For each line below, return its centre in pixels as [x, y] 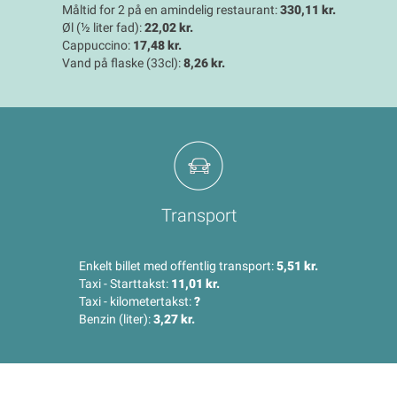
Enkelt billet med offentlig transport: [178, 266]
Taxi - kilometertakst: [136, 302]
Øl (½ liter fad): [103, 28]
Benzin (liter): [116, 319]
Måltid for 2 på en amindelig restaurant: [171, 10]
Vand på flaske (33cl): [122, 63]
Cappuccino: [97, 46]
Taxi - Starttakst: [125, 284]
